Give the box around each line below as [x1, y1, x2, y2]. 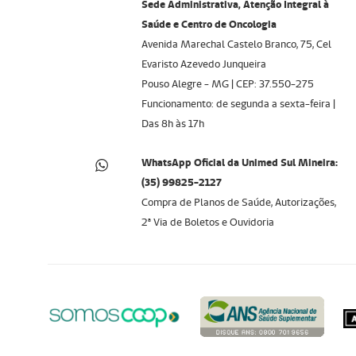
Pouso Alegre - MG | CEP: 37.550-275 [141, 77, 314, 91]
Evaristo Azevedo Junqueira [141, 57, 266, 72]
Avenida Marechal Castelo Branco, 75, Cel [141, 37, 331, 52]
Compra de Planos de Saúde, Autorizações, [141, 195, 336, 210]
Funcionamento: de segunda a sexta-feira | [141, 97, 335, 111]
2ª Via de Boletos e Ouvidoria [141, 215, 274, 230]
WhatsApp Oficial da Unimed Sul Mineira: [141, 156, 338, 170]
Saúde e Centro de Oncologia [141, 17, 277, 32]
